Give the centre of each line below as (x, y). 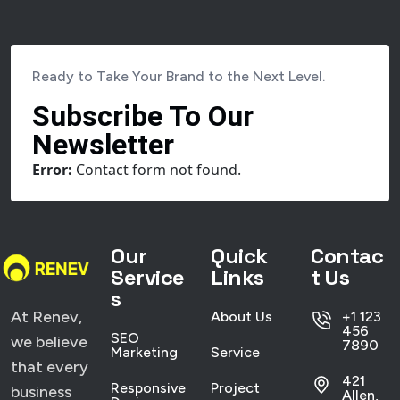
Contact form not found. (157, 170)
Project (235, 388)
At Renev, (46, 317)
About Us (242, 317)
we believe (49, 342)
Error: (52, 170)
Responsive (148, 388)
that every (50, 367)
